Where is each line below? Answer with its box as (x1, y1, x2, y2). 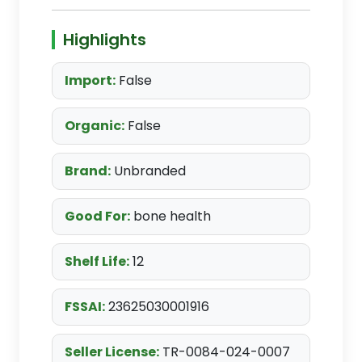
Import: (65, 71, 116, 90)
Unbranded (111, 162, 186, 180)
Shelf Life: (65, 252, 129, 271)
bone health (130, 207, 211, 225)
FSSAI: (65, 297, 105, 316)
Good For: (65, 207, 130, 225)
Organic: (65, 116, 124, 135)
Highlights (63, 28, 146, 51)
